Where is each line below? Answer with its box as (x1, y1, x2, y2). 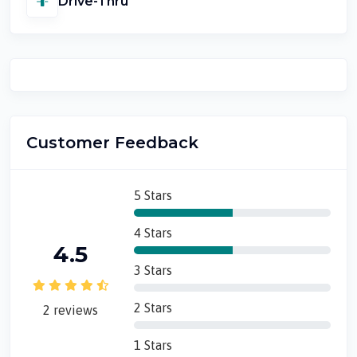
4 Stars (134, 226, 173, 240)
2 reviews (43, 302, 99, 317)
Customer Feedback (26, 133, 198, 152)
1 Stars (134, 338, 173, 352)
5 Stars (134, 188, 173, 202)
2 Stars (134, 300, 173, 315)
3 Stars (134, 263, 173, 277)
